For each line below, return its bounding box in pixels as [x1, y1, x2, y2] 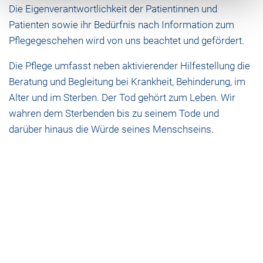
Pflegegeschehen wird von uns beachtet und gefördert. [9, 35, 244, 47]
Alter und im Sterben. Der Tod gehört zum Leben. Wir [9, 92, 235, 104]
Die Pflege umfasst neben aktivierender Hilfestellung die [9, 60, 250, 72]
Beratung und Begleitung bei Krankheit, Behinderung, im [9, 76, 245, 88]
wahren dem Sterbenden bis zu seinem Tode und [9, 107, 219, 120]
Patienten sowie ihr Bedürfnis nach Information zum [9, 19, 234, 31]
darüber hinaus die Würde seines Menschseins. [9, 123, 214, 136]
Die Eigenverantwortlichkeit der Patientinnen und [9, 3, 217, 15]
